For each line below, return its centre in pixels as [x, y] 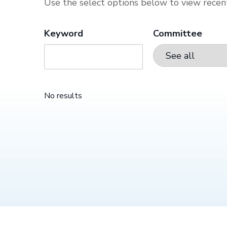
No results [63, 96]
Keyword [64, 33]
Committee [178, 33]
